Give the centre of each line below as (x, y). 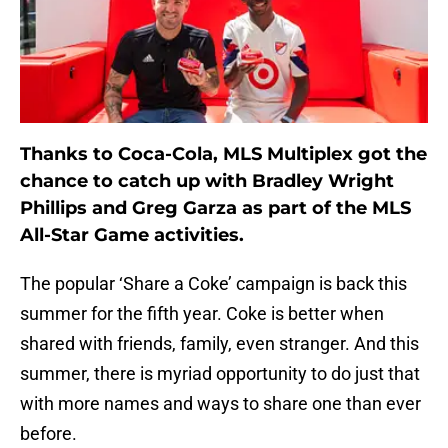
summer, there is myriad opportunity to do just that (220, 374)
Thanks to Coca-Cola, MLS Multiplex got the (223, 154)
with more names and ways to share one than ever (220, 404)
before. (48, 434)
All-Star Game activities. (132, 235)
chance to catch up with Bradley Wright (207, 181)
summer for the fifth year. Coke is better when (202, 314)
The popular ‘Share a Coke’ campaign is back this (213, 284)
